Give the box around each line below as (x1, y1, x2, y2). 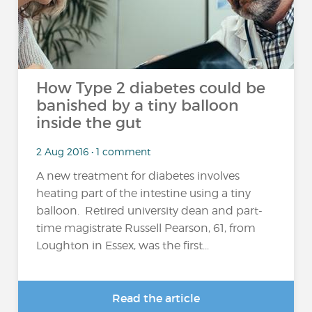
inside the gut (36, 114, 142, 132)
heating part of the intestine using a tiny (36, 187, 251, 201)
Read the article (112, 291, 200, 305)
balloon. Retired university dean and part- (36, 204, 263, 218)
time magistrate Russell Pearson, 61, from (36, 221, 256, 235)
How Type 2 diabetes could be (36, 79, 266, 97)
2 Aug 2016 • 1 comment (36, 145, 151, 157)
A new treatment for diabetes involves (36, 169, 240, 183)
